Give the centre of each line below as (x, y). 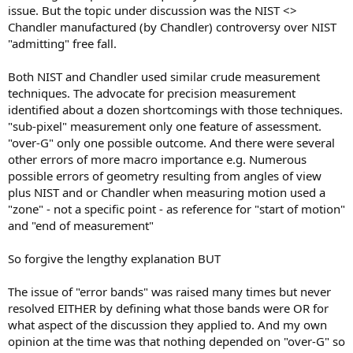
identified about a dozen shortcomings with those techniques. (175, 110)
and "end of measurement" (81, 225)
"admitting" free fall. (62, 43)
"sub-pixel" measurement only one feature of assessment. (165, 126)
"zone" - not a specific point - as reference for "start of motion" (176, 209)
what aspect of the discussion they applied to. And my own (167, 325)
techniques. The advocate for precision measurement (152, 93)
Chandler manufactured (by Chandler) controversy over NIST (172, 27)
